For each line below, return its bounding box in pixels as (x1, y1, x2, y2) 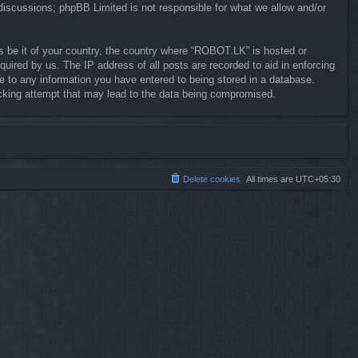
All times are (246, 173, 296, 184)
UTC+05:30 (296, 173, 340, 184)
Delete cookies (183, 173, 241, 184)
